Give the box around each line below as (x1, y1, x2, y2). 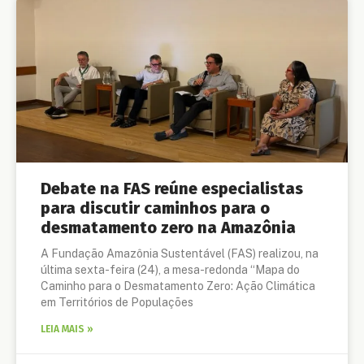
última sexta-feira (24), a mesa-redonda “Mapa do (41, 263, 300, 277)
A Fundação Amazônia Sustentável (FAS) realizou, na (41, 247, 318, 261)
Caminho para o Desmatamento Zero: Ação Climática (41, 279, 315, 293)
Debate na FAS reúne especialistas (41, 179, 303, 199)
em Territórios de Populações (41, 296, 193, 310)
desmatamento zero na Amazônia (41, 218, 296, 238)
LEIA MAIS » (41, 323, 93, 336)
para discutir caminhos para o (41, 198, 270, 219)
